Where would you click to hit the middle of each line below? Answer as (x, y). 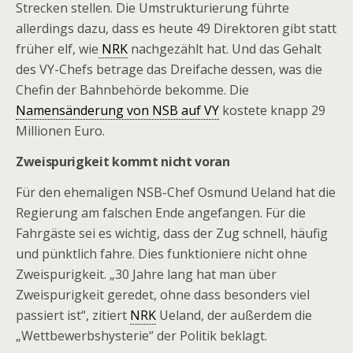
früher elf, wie (57, 49)
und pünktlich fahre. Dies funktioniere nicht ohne (162, 254)
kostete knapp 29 (272, 110)
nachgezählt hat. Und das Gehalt (225, 49)
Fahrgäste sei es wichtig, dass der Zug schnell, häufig (172, 233)
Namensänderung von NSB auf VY (117, 110)
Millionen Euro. (60, 131)
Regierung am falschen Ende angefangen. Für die (161, 213)
